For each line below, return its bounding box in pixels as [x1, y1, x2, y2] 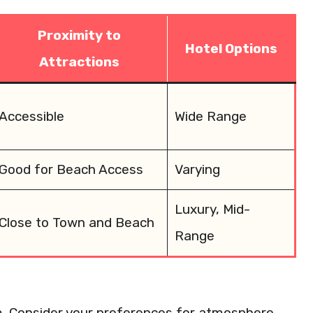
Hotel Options [184, 40, 277, 57]
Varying [174, 161, 220, 177]
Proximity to [38, 27, 121, 43]
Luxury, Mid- [174, 201, 250, 217]
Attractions [39, 53, 119, 70]
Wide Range [174, 108, 247, 124]
